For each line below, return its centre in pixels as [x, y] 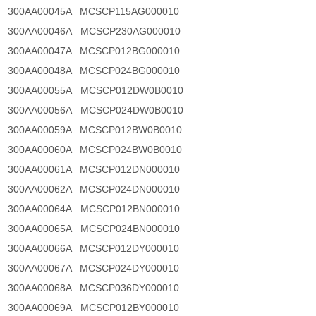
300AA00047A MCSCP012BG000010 [98, 51]
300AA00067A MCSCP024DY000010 [98, 268]
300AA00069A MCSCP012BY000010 [98, 308]
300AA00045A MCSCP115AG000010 [98, 12]
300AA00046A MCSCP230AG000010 [99, 31]
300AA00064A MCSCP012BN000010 [98, 209]
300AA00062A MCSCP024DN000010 [98, 189]
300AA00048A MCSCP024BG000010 [98, 71]
